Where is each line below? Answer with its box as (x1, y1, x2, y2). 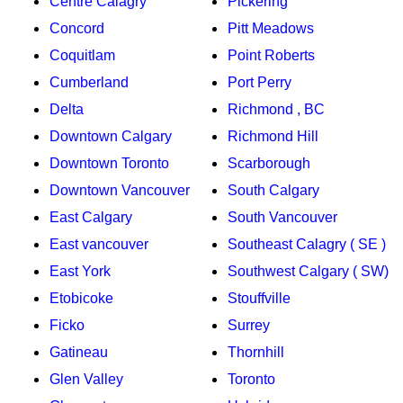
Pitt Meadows (228, 20, 314, 36)
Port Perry (228, 74, 291, 90)
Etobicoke (49, 290, 113, 306)
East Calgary (49, 209, 132, 225)
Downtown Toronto (49, 155, 169, 171)
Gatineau (49, 344, 108, 360)
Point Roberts (228, 47, 315, 63)
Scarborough (228, 155, 310, 171)
